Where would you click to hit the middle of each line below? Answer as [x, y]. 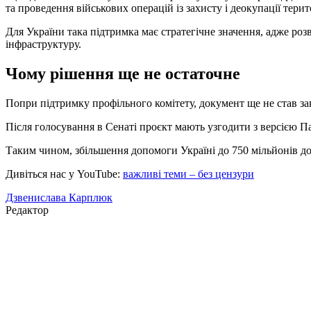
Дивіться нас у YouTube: [63, 174]
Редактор [27, 210]
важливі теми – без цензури [188, 174]
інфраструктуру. [43, 44]
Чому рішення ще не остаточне [123, 73]
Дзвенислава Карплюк [59, 197]
